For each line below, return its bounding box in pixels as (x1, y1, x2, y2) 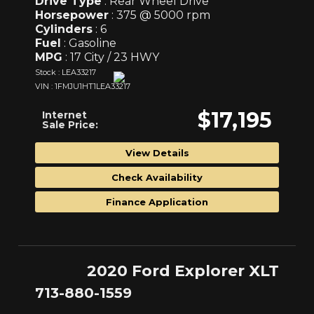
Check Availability (111, 172, 203, 184)
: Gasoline (61, 36, 116, 50)
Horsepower (35, 8, 109, 22)
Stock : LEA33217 (35, 67, 96, 78)
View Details (125, 147, 189, 159)
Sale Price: (42, 118, 98, 132)
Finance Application (106, 196, 208, 208)
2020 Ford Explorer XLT (87, 261, 279, 280)
